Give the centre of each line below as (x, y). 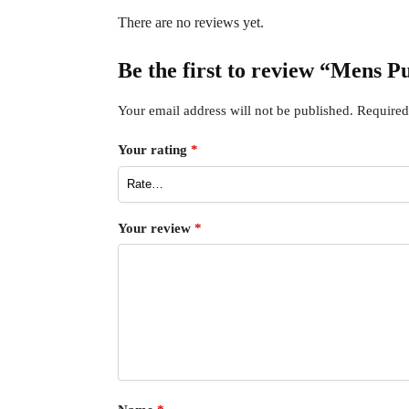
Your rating (154, 150)
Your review (156, 228)
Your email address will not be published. (235, 110)
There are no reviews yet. (190, 22)
